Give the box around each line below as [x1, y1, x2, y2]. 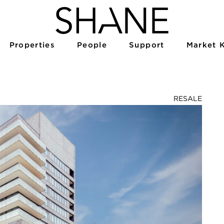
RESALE [173, 94, 202, 102]
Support [129, 40, 164, 49]
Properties [9, 40, 55, 49]
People [77, 40, 107, 49]
